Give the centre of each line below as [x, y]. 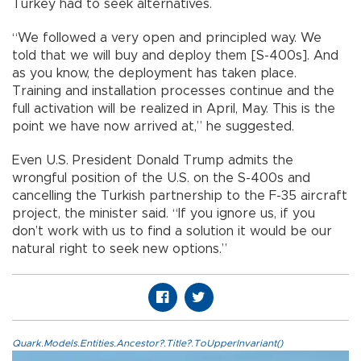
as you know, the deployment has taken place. [154, 74]
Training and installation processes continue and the [173, 91]
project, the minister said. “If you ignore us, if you [164, 214]
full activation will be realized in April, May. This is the [174, 109]
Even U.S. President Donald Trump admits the [153, 161]
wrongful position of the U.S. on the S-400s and [161, 178]
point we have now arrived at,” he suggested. [153, 127]
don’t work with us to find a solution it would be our [172, 232]
